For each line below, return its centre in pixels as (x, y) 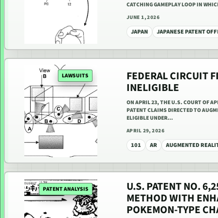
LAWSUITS (75, 75)
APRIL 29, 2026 (146, 130)
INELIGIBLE (153, 88)
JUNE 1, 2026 (143, 17)
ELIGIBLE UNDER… (150, 118)
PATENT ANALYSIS (66, 189)
